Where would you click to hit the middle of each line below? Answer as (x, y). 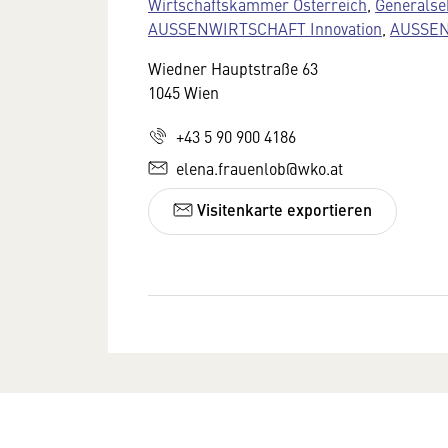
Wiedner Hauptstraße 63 (233, 67)
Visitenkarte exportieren (282, 210)
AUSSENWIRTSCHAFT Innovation (265, 27)
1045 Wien (183, 91)
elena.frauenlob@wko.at (259, 167)
